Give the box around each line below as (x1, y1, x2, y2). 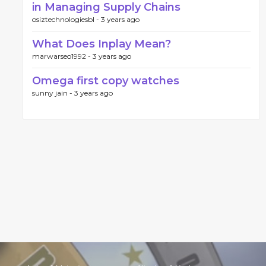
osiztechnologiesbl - (32, 15, 101, 24)
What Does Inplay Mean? (32, 37, 171, 50)
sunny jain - (32, 88, 74, 97)
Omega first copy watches (32, 74, 179, 87)
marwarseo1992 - (32, 52, 93, 61)
